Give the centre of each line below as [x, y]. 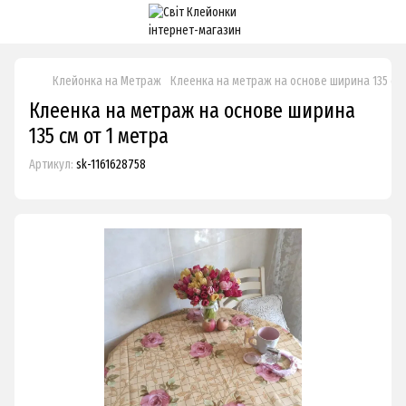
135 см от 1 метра [99, 136]
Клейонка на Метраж [107, 81]
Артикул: [51, 164]
